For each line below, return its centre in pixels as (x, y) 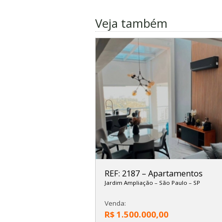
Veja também (131, 23)
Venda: (115, 203)
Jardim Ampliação (129, 182)
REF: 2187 (123, 173)
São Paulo (174, 182)
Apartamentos (175, 173)
